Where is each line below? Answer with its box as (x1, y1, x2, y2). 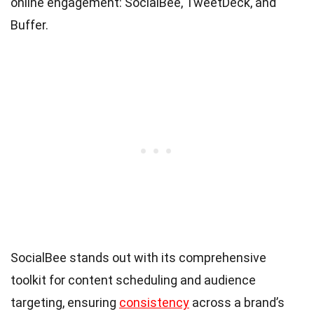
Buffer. (11, 17, 48, 32)
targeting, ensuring (11, 294, 119, 310)
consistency (119, 294, 189, 310)
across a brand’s (189, 294, 285, 310)
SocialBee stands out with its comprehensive (11, 250, 266, 265)
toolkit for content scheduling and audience (11, 272, 256, 287)
